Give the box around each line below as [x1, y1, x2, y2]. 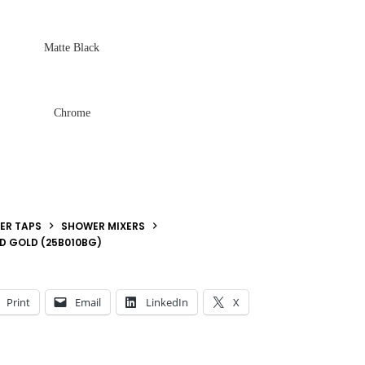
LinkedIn [146, 294, 188, 310]
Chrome [53, 106, 90, 119]
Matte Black [44, 41, 100, 54]
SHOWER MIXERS [61, 218, 145, 233]
